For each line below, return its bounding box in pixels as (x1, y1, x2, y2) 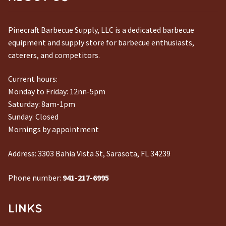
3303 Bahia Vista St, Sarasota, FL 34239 (36, 148, 171, 159)
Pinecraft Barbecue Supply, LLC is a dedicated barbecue (8, 24, 194, 35)
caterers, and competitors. (8, 49, 100, 60)
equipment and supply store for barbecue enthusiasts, (8, 37, 194, 47)
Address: (8, 148, 36, 159)
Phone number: (8, 172, 61, 183)
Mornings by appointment (8, 124, 99, 135)
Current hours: (8, 74, 58, 84)
